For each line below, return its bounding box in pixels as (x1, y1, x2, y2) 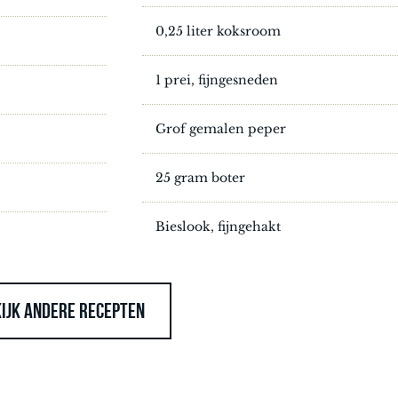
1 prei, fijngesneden (155, 71, 278, 88)
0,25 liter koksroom (155, 22, 281, 39)
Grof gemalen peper (155, 120, 286, 137)
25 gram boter (155, 169, 245, 186)
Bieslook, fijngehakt (155, 218, 281, 235)
